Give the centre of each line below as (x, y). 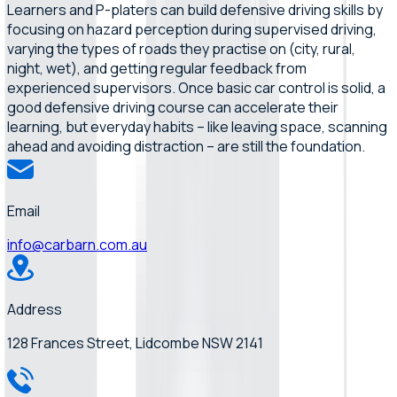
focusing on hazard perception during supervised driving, (192, 29)
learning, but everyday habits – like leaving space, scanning (197, 126)
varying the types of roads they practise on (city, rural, (181, 48)
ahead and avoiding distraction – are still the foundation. (186, 146)
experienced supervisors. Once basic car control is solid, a (196, 87)
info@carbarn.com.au (77, 244)
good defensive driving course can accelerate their (173, 107)
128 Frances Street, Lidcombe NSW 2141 (135, 343)
